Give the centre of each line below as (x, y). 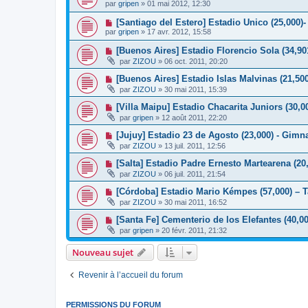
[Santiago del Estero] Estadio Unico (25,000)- (211, 23)
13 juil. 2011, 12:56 (195, 146)
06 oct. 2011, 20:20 (196, 62)
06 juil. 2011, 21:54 (195, 174)
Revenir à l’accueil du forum (131, 275)
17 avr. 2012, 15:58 (179, 32)
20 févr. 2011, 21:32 (194, 231)
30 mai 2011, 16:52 (196, 202)
